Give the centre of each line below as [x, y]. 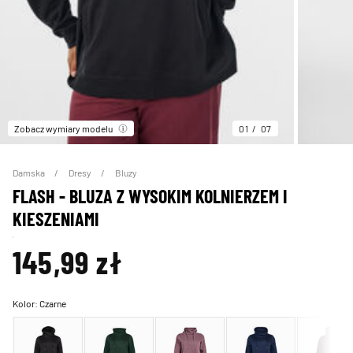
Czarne [53, 304]
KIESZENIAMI [56, 219]
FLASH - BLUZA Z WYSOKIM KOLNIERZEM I [150, 196]
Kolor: [26, 304]
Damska [30, 173]
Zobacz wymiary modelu [63, 129]
